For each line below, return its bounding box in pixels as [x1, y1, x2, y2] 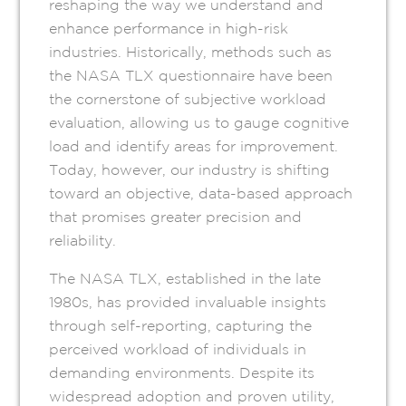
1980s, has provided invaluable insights [49, 294, 327, 311]
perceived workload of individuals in [49, 341, 307, 358]
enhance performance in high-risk [49, 20, 289, 37]
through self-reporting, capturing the [49, 317, 313, 334]
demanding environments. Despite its [49, 364, 315, 382]
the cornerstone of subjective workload [49, 91, 327, 108]
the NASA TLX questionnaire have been [49, 67, 333, 84]
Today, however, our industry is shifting [49, 161, 331, 179]
